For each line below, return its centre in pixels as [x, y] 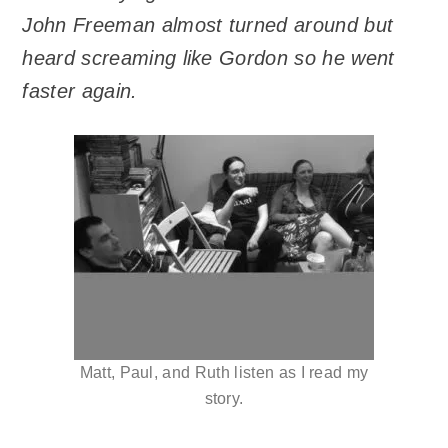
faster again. [80, 90]
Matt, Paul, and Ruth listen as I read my [224, 373]
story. [224, 399]
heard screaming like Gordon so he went [208, 57]
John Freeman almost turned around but [208, 24]
